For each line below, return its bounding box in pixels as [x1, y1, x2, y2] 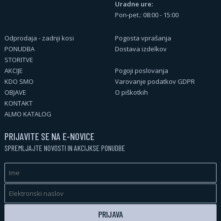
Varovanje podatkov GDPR [114, 77, 195, 86]
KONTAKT [4, 99, 33, 108]
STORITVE [4, 55, 33, 64]
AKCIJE [4, 66, 23, 75]
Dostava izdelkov [114, 44, 167, 53]
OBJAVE [4, 88, 26, 97]
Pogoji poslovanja [114, 66, 168, 75]
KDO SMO [4, 77, 34, 86]
